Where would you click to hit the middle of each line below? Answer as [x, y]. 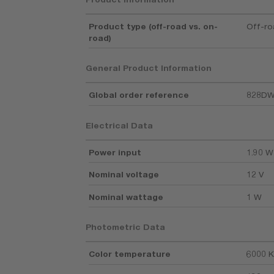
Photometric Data [126, 227]
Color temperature [130, 254]
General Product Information [149, 68]
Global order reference [139, 95]
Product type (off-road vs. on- [154, 26]
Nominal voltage [124, 175]
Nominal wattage [126, 197]
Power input [115, 152]
